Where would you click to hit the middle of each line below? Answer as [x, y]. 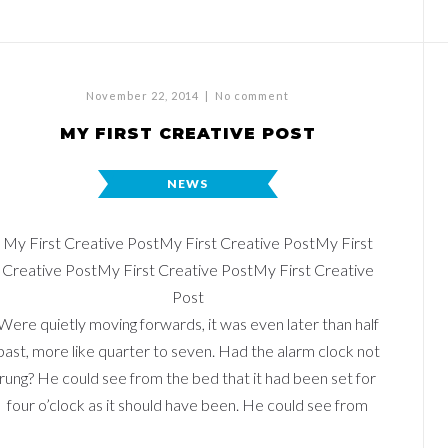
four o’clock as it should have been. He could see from [187, 404]
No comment [252, 95]
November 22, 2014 [142, 95]
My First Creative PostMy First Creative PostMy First [187, 242]
